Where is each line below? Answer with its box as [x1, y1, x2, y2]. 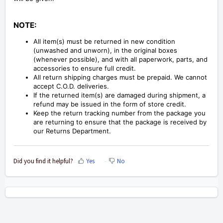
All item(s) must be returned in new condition [33, 37, 175, 46]
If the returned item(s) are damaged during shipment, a [33, 91, 206, 100]
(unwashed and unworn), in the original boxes [33, 46, 177, 55]
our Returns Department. [33, 127, 111, 135]
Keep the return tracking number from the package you [33, 109, 206, 117]
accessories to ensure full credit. [33, 64, 136, 73]
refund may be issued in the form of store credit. [33, 100, 186, 109]
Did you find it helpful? [13, 156, 73, 165]
